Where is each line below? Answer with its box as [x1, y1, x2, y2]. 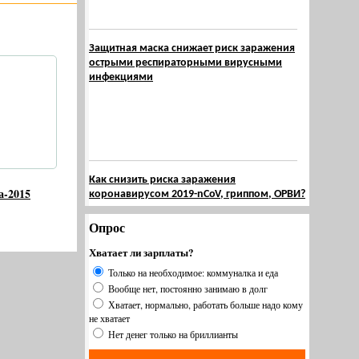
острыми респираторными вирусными [89, 57, 282, 69]
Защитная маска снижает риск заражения [89, 42, 295, 54]
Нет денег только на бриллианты [108, 328, 238, 341]
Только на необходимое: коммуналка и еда [108, 266, 278, 279]
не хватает [89, 312, 130, 325]
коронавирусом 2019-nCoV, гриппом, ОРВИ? [89, 188, 305, 200]
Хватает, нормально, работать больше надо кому [108, 298, 303, 311]
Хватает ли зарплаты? [89, 244, 194, 260]
